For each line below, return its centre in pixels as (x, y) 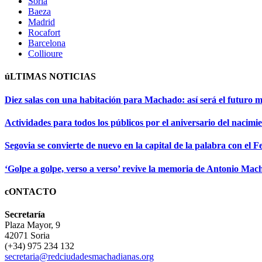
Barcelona (47, 43)
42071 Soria (27, 236)
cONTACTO (30, 191)
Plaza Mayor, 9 (32, 225)
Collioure (45, 54)
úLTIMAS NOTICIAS (50, 77)
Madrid (42, 22)
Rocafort (44, 33)
